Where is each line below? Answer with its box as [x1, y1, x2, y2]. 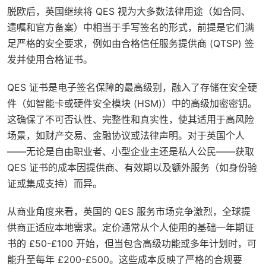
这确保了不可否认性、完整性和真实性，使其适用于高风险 [7, 113, 254, 125]
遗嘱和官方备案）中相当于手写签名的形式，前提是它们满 [7, 21, 254, 33]
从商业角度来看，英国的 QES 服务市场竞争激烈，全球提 [7, 205, 251, 217]
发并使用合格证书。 [7, 53, 93, 65]
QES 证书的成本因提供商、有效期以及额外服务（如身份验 [7, 161, 257, 173]
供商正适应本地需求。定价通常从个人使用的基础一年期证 [7, 221, 254, 233]
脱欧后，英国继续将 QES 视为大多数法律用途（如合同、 [7, 5, 251, 17]
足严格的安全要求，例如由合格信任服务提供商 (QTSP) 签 [7, 37, 254, 49]
